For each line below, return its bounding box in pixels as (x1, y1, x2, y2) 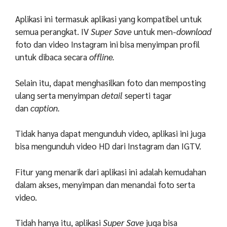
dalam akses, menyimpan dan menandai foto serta (15, 178, 195, 190)
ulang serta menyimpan (15, 89, 101, 101)
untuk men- (134, 26, 176, 37)
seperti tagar (123, 89, 172, 101)
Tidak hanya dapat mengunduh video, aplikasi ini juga (15, 128, 206, 139)
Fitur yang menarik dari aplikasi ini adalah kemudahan (15, 166, 206, 177)
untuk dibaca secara (15, 51, 89, 63)
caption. (28, 102, 60, 113)
